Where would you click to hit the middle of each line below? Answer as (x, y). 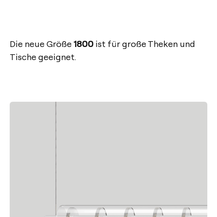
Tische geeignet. (43, 57)
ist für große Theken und (144, 44)
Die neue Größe (42, 44)
